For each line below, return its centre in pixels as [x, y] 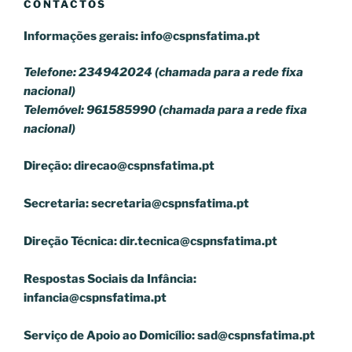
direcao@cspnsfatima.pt [143, 165]
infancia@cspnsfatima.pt [95, 297]
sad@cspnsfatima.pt [255, 335]
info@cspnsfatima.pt [199, 36]
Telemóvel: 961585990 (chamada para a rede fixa [165, 110]
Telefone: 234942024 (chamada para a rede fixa [163, 73]
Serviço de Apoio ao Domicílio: [109, 335]
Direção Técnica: [70, 241]
